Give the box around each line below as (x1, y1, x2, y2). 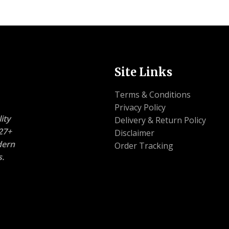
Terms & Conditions (114, 89, 191, 101)
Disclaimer (114, 127, 154, 139)
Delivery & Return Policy (114, 114, 206, 126)
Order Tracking (114, 140, 173, 152)
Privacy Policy (114, 102, 166, 113)
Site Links (114, 64, 172, 79)
